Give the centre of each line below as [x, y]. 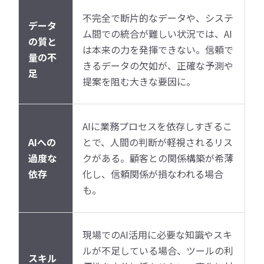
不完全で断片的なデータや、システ [158, 17]
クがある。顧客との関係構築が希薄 [158, 158]
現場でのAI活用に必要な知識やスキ [158, 234]
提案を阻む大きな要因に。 [139, 81]
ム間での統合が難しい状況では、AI [158, 33]
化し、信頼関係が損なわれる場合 [153, 174]
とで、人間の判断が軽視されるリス [158, 142]
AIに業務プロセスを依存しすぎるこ [158, 126]
